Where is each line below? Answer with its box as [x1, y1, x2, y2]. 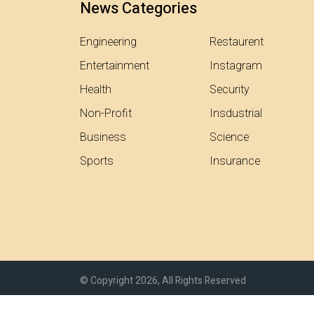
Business [80, 128, 126, 146]
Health [80, 81, 111, 98]
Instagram [210, 57, 262, 74]
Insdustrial [210, 104, 262, 122]
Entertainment [80, 57, 149, 74]
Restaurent [210, 33, 264, 50]
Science [210, 128, 249, 146]
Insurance [210, 152, 260, 170]
